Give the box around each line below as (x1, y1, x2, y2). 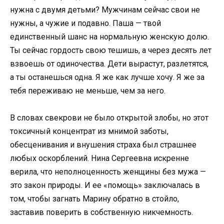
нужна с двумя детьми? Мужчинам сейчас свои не (10, 4, 200, 14)
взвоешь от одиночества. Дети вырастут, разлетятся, (10, 58, 208, 68)
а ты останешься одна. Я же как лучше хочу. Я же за (10, 72, 204, 82)
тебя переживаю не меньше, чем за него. (10, 85, 165, 95)
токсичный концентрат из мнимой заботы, (10, 126, 168, 136)
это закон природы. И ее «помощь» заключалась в (10, 180, 200, 190)
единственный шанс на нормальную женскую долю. (10, 31, 209, 41)
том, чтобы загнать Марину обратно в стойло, (10, 194, 179, 203)
